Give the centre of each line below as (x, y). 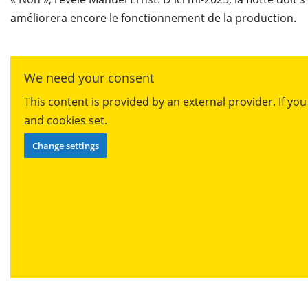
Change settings (66, 146)
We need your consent (89, 78)
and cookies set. (66, 121)
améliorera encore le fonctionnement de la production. (153, 18)
